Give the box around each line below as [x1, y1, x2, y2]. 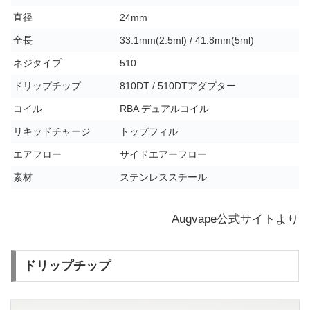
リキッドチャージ [13, 127, 91, 138]
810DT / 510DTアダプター [120, 81, 236, 92]
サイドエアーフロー [120, 149, 207, 161]
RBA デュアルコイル [120, 104, 209, 115]
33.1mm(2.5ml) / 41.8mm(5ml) [120, 35, 254, 46]
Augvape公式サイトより [172, 212, 299, 226]
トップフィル [120, 127, 178, 138]
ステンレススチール [120, 172, 207, 183]
